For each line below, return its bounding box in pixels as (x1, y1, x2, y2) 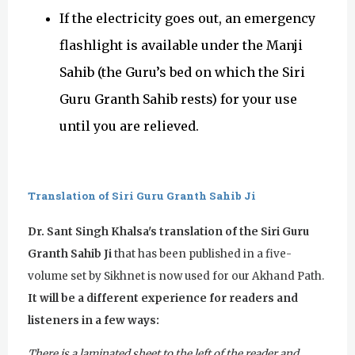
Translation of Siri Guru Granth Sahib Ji (28, 189, 256, 204)
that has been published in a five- (112, 247, 292, 261)
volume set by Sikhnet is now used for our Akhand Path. (28, 269, 326, 284)
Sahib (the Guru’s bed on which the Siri (59, 63, 305, 80)
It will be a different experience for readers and (28, 292, 298, 306)
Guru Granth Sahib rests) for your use (59, 90, 297, 107)
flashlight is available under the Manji (59, 36, 303, 53)
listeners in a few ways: (28, 314, 159, 328)
